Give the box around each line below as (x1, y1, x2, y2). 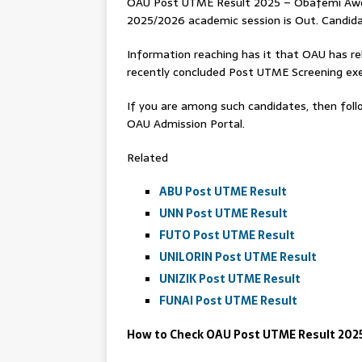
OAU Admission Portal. (127, 115, 245, 133)
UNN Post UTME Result (159, 204, 288, 222)
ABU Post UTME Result (159, 183, 287, 200)
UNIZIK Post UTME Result (159, 270, 301, 288)
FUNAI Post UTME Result (159, 292, 297, 309)
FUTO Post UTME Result (159, 226, 295, 244)
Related (127, 149, 168, 166)
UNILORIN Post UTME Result (159, 248, 317, 266)
